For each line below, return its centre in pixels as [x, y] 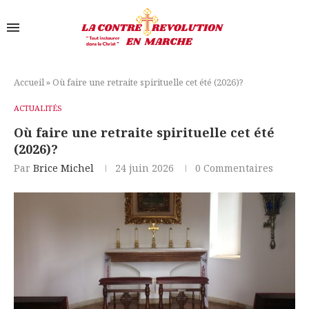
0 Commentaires [234, 168]
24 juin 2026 [144, 168]
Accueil [29, 82]
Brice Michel [63, 168]
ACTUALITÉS [38, 108]
